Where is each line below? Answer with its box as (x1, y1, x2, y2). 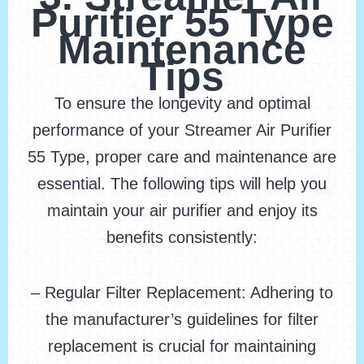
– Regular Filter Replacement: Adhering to (31, 284, 333, 302)
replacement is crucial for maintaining (48, 337, 316, 356)
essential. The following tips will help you (37, 175, 327, 193)
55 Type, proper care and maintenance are (28, 148, 336, 167)
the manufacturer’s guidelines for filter (45, 310, 318, 329)
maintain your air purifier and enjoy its (46, 201, 318, 220)
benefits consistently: (106, 228, 258, 247)
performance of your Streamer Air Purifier (32, 121, 331, 140)
